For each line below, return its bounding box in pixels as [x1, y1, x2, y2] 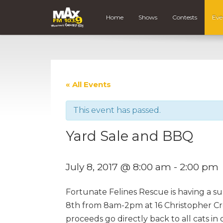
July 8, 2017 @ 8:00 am [66, 160, 171, 173]
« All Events [66, 79, 111, 89]
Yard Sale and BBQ [66, 127, 193, 144]
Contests [172, 13, 198, 21]
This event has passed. [73, 105, 161, 115]
